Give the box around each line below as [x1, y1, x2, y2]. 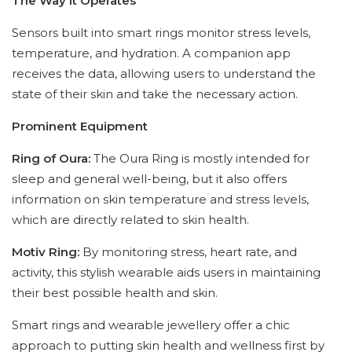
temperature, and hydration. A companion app [12, 46, 291, 61]
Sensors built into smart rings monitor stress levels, [12, 25, 310, 41]
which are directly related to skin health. [12, 212, 249, 228]
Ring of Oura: [12, 151, 90, 167]
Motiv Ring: [12, 244, 79, 260]
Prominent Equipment [12, 119, 148, 134]
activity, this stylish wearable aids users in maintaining [12, 265, 321, 280]
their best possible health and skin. [12, 285, 218, 301]
